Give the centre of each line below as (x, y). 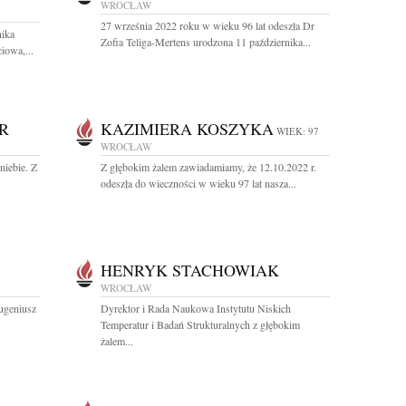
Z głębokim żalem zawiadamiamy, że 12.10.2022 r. (208, 167)
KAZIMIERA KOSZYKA (187, 129)
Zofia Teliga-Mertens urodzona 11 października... (206, 42)
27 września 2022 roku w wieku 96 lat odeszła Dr (208, 25)
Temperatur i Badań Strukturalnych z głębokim (200, 324)
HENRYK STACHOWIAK (190, 270)
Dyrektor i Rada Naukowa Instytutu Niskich (196, 308)
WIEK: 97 (298, 131)
